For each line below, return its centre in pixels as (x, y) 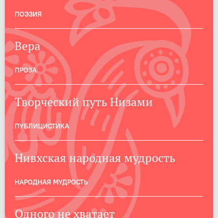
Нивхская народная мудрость (95, 158)
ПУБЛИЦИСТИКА (42, 126)
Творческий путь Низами (84, 102)
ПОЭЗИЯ (28, 14)
